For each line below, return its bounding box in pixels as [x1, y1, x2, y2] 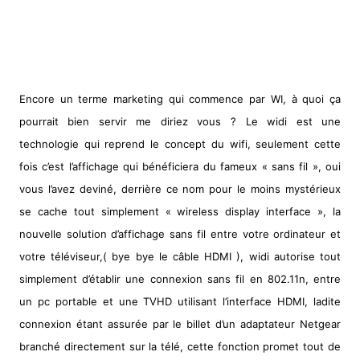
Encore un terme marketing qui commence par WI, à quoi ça [18, 92, 342, 105]
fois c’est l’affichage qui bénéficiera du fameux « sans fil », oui [18, 160, 342, 173]
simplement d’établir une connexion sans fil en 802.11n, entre [18, 272, 342, 285]
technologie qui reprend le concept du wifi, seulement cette [18, 137, 342, 150]
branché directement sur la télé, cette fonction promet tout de [18, 340, 342, 353]
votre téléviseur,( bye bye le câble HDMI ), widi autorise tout [18, 250, 342, 263]
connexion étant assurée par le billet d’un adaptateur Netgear [18, 317, 342, 330]
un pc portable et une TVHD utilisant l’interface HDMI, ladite [18, 295, 342, 308]
